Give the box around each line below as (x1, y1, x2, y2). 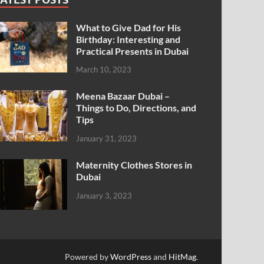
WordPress (110, 252, 151, 262)
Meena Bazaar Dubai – (76, 90, 170, 102)
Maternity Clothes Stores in (76, 159, 193, 171)
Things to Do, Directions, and (76, 102, 197, 114)
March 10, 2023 (76, 65, 132, 75)
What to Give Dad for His (76, 21, 181, 33)
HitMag (168, 252, 196, 262)
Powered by (64, 252, 110, 262)
